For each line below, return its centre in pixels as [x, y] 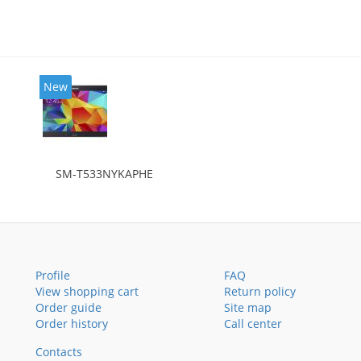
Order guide [68, 307]
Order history [72, 324]
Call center [253, 324]
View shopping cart [87, 291]
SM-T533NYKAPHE [104, 174]
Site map [248, 307]
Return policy [260, 291]
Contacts [59, 352]
